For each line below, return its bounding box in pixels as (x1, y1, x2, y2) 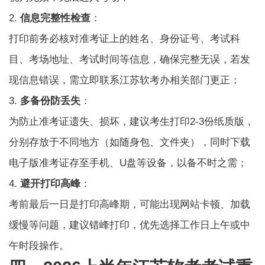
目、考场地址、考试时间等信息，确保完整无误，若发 (9, 53, 251, 65)
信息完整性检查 (20, 12, 91, 24)
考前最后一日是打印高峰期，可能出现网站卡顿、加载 (9, 198, 251, 210)
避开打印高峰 (20, 177, 81, 189)
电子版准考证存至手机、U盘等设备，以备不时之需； (9, 157, 248, 169)
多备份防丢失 (20, 95, 81, 106)
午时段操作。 (9, 240, 70, 251)
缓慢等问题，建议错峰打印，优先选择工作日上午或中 (9, 219, 251, 231)
